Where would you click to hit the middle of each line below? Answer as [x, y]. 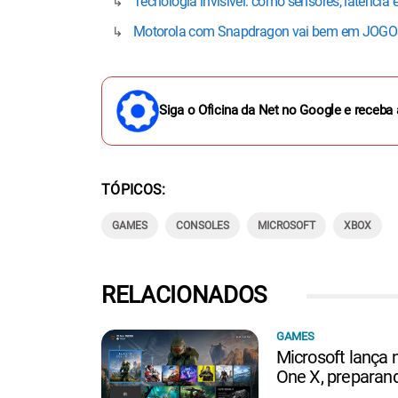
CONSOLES [203, 225]
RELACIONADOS [184, 295]
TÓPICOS [132, 189]
